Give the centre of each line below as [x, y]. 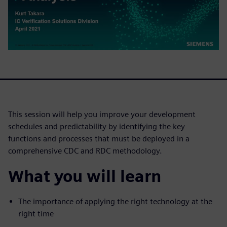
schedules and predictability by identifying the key [97, 126]
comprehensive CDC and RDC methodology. [85, 150]
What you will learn [85, 176]
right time [36, 213]
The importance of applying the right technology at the [115, 201]
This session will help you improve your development [102, 114]
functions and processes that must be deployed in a [99, 138]
